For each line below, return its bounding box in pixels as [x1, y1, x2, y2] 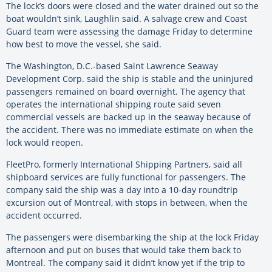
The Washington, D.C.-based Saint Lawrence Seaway [6, 60, 218, 72]
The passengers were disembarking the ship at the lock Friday [6, 231, 259, 243]
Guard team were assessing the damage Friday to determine [6, 25, 253, 38]
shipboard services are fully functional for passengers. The [6, 171, 246, 183]
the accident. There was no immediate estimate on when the [6, 124, 253, 136]
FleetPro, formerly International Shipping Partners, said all [6, 158, 242, 171]
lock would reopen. [6, 137, 83, 149]
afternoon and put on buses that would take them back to [6, 244, 241, 256]
